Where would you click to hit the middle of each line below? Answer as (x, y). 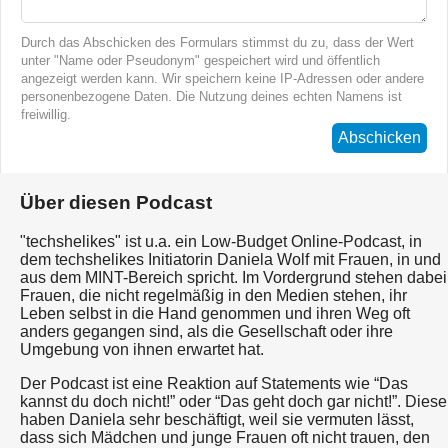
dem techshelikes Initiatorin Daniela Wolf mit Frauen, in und (230, 259)
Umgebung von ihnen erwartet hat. (142, 349)
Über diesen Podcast (116, 202)
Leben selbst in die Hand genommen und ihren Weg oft (215, 313)
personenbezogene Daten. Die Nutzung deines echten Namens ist (211, 97)
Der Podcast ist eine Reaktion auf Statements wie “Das (214, 383)
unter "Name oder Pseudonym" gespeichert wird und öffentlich (200, 61)
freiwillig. (46, 115)
